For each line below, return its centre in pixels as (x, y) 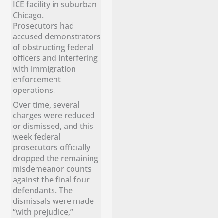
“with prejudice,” (43, 211)
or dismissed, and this (53, 126)
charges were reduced (54, 115)
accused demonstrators (57, 36)
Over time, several (46, 104)
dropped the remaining (56, 158)
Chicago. (28, 15)
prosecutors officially (52, 147)
